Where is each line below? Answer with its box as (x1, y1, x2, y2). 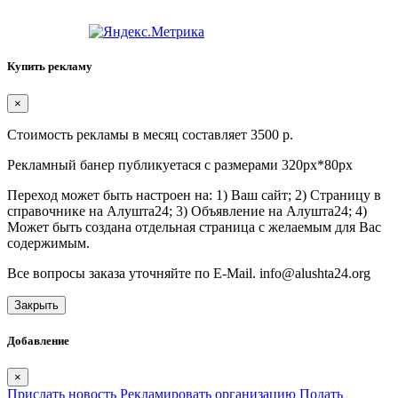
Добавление (7, 333, 69, 347)
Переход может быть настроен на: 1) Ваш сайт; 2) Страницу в (7, 187, 381, 203)
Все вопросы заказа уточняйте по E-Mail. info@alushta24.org (7, 265, 370, 281)
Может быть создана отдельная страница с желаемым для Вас (7, 219, 381, 235)
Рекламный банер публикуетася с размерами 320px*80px (7, 156, 353, 172)
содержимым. (7, 235, 90, 251)
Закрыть (14, 298, 59, 312)
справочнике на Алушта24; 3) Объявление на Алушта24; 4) (7, 203, 367, 219)
